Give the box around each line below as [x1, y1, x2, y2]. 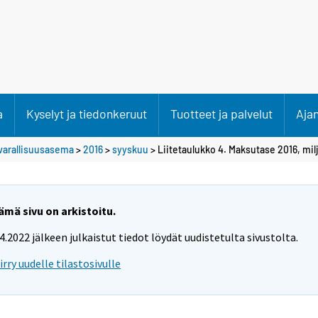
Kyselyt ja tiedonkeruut [26, 106, 147, 121]
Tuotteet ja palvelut [170, 106, 273, 121]
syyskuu [112, 143, 148, 155]
